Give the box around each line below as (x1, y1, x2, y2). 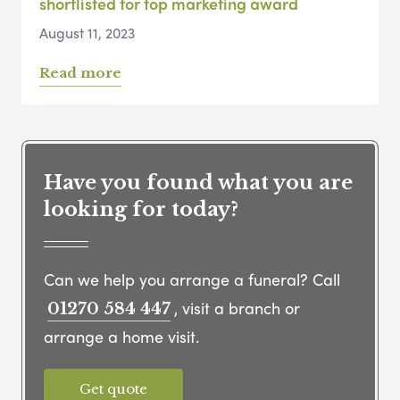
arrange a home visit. (44, 324, 199, 347)
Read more (39, 64, 121, 82)
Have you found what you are (44, 171, 353, 196)
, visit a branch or (174, 296, 300, 319)
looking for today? (44, 197, 238, 222)
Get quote (79, 379, 147, 397)
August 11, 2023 (39, 22, 135, 44)
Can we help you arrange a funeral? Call (44, 267, 340, 290)
